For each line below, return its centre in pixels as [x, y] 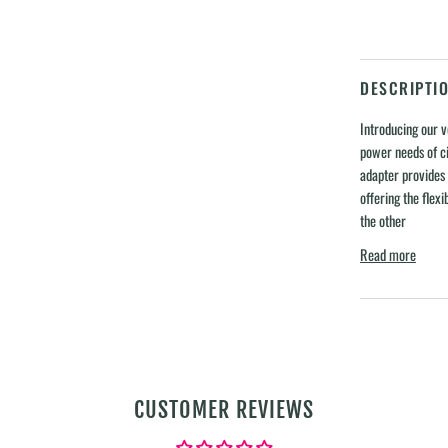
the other [383, 220]
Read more [388, 254]
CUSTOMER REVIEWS [224, 409]
